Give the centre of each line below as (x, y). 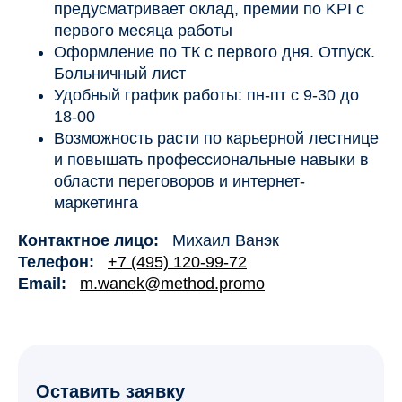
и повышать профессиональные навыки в (211, 160)
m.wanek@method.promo (172, 284)
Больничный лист (120, 74)
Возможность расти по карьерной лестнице (216, 139)
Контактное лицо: (88, 241)
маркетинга (96, 203)
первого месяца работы (143, 31)
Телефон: (56, 262)
